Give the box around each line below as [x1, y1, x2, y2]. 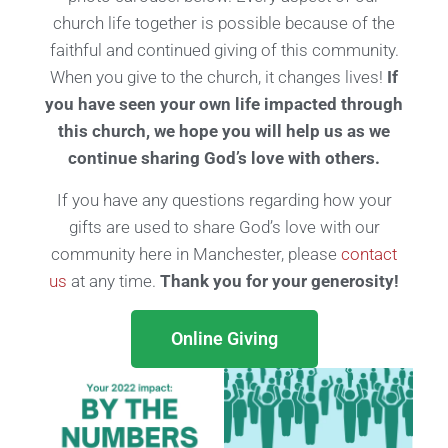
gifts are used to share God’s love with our [68, 217, 380, 237]
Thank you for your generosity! [160, 271, 399, 291]
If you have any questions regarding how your [56, 190, 392, 210]
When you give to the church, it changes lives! [50, 67, 387, 87]
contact [341, 244, 397, 264]
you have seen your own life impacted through [45, 94, 403, 114]
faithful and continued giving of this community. [49, 40, 399, 60]
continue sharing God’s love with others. [68, 148, 380, 168]
